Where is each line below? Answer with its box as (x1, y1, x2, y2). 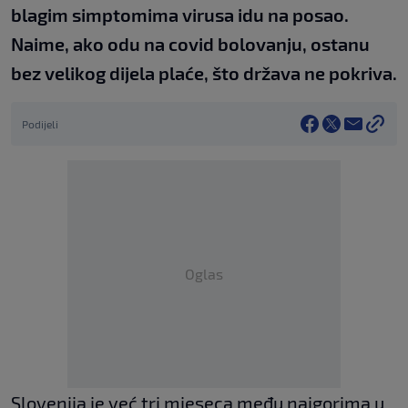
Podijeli (22, 117, 58, 130)
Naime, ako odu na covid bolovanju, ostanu (11, 32, 370, 55)
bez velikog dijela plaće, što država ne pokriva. (11, 61, 397, 84)
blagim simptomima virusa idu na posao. (11, 3, 349, 25)
